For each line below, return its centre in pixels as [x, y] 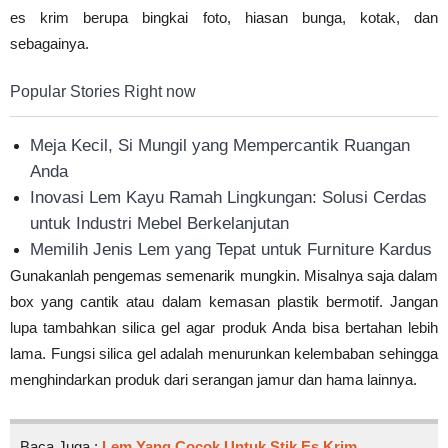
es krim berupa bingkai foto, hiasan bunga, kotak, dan [224, 17]
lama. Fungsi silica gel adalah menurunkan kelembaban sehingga [224, 353]
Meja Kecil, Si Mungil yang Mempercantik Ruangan [220, 145]
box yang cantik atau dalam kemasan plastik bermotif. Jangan [224, 301]
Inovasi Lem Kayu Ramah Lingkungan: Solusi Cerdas [228, 197]
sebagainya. [49, 43]
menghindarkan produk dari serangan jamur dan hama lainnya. [213, 379]
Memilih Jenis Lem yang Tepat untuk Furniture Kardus [231, 249]
